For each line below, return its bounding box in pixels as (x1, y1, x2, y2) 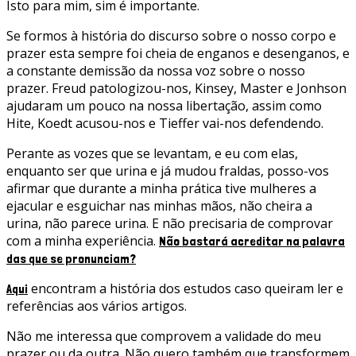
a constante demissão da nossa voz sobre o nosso (6, 62, 305, 80)
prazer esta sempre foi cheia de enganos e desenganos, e (6, 44, 350, 63)
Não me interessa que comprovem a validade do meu (6, 327, 321, 346)
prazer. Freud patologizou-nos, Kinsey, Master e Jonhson (6, 79, 346, 98)
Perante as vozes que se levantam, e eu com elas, (6, 145, 298, 163)
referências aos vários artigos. (6, 297, 187, 315)
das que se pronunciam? (6, 251, 136, 267)
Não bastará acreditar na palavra (159, 234, 345, 250)
